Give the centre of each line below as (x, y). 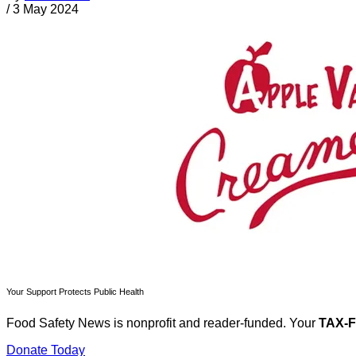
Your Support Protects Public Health (75, 292)
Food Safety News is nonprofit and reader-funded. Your (163, 323)
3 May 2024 (46, 10)
